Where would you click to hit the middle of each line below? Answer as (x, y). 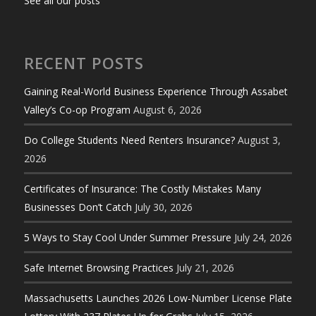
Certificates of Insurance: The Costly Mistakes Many (142, 189)
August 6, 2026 (167, 110)
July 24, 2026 (263, 238)
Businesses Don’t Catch (78, 207)
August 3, (259, 140)
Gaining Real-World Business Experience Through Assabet (156, 92)
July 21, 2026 (205, 268)
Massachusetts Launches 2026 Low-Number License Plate (158, 298)
